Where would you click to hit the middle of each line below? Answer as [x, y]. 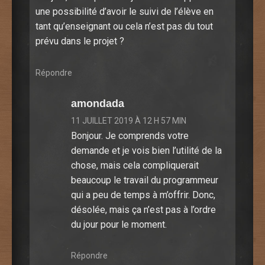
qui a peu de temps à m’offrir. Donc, [143, 195]
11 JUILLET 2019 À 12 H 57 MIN [129, 120]
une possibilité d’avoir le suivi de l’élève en [125, 11]
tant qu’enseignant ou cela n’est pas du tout [124, 26]
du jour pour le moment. [119, 224]
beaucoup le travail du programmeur [145, 180]
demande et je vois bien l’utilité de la [146, 150]
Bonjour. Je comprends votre [130, 135]
